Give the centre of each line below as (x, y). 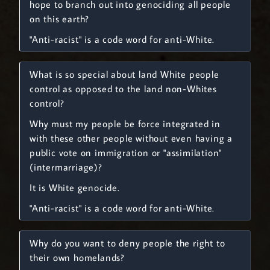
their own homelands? (77, 257)
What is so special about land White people (124, 74)
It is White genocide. (75, 187)
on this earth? (60, 19)
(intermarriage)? (66, 167)
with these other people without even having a (131, 138)
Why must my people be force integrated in (125, 124)
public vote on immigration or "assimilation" (126, 152)
